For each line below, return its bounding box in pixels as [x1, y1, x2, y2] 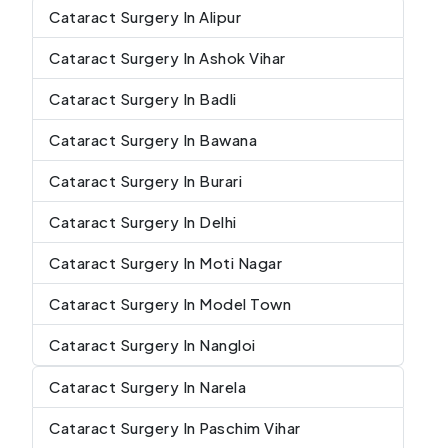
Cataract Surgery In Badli [49, 88, 237, 108]
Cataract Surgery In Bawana [49, 129, 257, 149]
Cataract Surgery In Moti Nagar [49, 252, 282, 272]
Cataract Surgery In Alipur [49, 6, 241, 26]
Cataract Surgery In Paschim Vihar [49, 417, 301, 437]
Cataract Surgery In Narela [49, 376, 246, 396]
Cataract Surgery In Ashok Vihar [49, 47, 286, 67]
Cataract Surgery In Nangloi [49, 334, 256, 354]
